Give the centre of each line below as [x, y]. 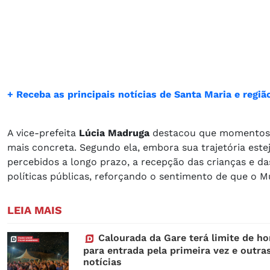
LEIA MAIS [35, 210]
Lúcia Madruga [114, 133]
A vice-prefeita [43, 133]
